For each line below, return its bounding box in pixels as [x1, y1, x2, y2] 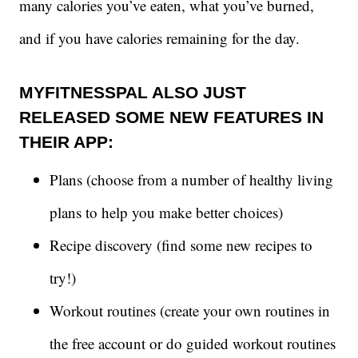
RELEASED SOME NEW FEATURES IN [19, 108, 324, 127]
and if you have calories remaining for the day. [19, 28, 300, 49]
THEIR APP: [19, 133, 113, 152]
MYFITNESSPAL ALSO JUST [19, 83, 246, 102]
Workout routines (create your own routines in [50, 300, 330, 320]
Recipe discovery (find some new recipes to [50, 234, 312, 255]
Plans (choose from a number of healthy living [50, 169, 333, 189]
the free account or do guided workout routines [50, 332, 336, 353]
